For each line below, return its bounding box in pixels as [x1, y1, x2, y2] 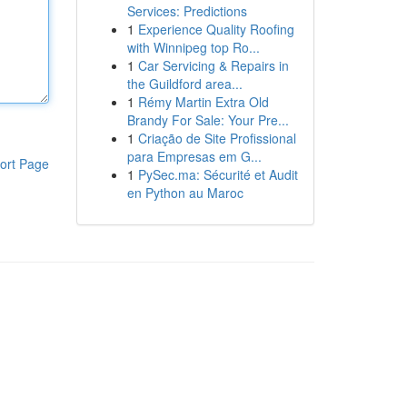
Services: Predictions [126, 2, 247, 20]
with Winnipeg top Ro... [126, 38, 260, 56]
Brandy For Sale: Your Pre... [126, 111, 289, 129]
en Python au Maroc [126, 184, 243, 202]
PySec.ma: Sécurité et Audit [137, 165, 298, 184]
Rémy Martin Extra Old [137, 93, 269, 111]
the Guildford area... [126, 74, 243, 93]
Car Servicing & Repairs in [137, 56, 289, 74]
